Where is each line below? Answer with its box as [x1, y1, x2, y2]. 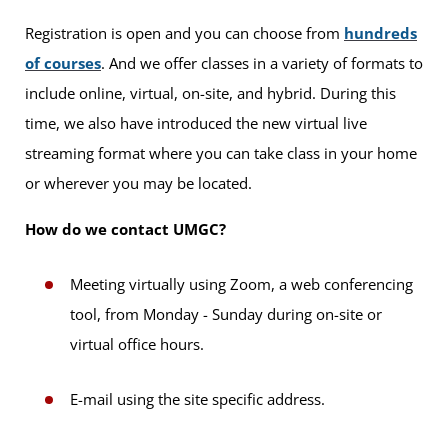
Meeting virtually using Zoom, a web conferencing [70, 273, 413, 294]
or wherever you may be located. [25, 172, 252, 193]
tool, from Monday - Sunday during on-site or [70, 303, 382, 324]
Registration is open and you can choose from [25, 22, 344, 43]
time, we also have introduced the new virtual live [25, 112, 367, 133]
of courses [25, 52, 101, 73]
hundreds [344, 22, 417, 43]
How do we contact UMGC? [25, 218, 230, 239]
